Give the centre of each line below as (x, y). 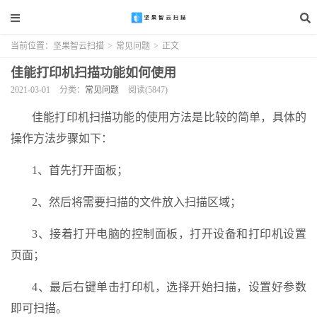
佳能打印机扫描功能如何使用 (93, 73)
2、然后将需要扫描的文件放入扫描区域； (137, 202)
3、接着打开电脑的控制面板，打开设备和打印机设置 (169, 234)
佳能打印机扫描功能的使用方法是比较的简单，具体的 (169, 117)
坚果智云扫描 (79, 46)
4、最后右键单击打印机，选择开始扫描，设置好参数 (169, 287)
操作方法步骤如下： (62, 138)
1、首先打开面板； (80, 170)
